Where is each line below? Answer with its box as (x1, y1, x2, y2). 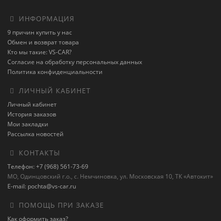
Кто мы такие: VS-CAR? (7, 48, 72, 56)
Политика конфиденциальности (7, 68, 103, 76)
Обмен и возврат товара (7, 38, 79, 46)
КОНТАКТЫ (16, 148, 60, 157)
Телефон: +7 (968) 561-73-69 (7, 162, 88, 171)
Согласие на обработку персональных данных (7, 58, 142, 66)
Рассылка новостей (7, 130, 64, 138)
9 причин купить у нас (7, 28, 72, 37)
